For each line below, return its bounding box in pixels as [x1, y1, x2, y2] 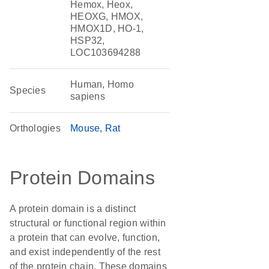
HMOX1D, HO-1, [70, 23, 144, 34]
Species [10, 85, 46, 95]
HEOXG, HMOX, [70, 11, 144, 22]
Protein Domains [10, 167, 155, 189]
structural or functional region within [10, 218, 166, 228]
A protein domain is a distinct [10, 204, 136, 214]
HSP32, [70, 35, 105, 46]
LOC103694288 [70, 47, 141, 58]
